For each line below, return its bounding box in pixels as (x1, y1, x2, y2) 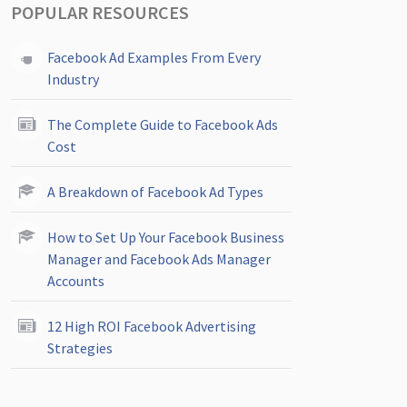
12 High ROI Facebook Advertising (47, 317, 256, 335)
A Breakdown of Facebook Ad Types (47, 183, 263, 201)
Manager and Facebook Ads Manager (47, 250, 271, 268)
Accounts (47, 272, 104, 290)
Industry (47, 70, 99, 88)
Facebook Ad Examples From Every (47, 48, 261, 66)
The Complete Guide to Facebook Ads (47, 115, 278, 134)
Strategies (47, 339, 113, 357)
